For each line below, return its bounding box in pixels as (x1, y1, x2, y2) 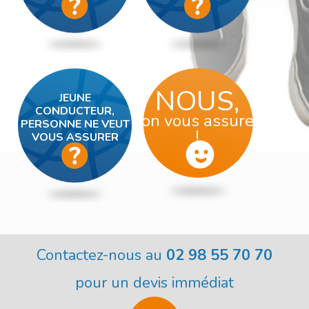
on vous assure (141, 110, 254, 132)
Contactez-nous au (37, 245, 166, 266)
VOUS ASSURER (31, 130, 119, 145)
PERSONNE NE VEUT (20, 117, 130, 132)
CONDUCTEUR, (35, 103, 115, 119)
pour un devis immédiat (75, 272, 234, 293)
